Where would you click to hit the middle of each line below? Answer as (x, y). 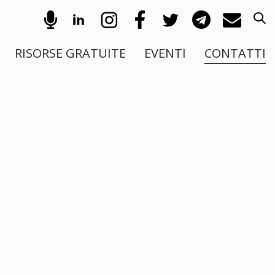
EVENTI (165, 53)
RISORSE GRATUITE (70, 53)
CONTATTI (235, 53)
